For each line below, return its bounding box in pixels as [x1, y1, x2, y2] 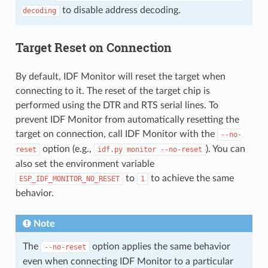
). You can [205, 144, 245, 154]
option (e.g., [39, 144, 94, 154]
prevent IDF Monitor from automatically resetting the [15, 114, 239, 124]
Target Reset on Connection [15, 39, 172, 55]
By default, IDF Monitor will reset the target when [15, 71, 226, 81]
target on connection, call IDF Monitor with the [15, 129, 217, 139]
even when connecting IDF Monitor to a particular [22, 256, 233, 266]
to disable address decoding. [59, 5, 181, 15]
